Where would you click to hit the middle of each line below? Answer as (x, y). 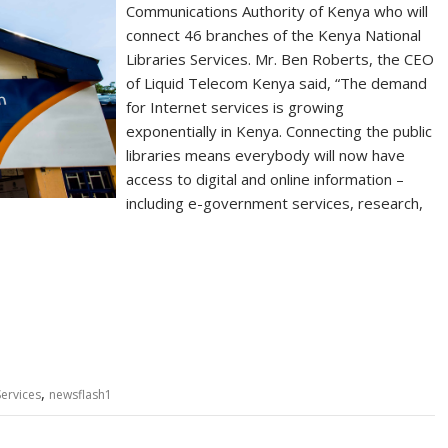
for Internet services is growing (235, 107)
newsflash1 (80, 394)
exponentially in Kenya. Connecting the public (279, 131)
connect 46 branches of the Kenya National (274, 35)
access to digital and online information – (265, 179)
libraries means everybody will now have (266, 155)
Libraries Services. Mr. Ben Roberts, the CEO (280, 59)
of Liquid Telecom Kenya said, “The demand (277, 83)
